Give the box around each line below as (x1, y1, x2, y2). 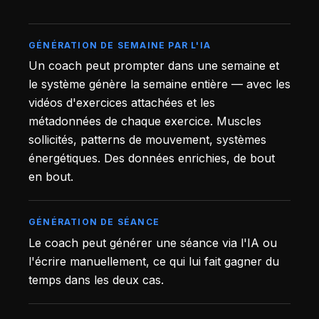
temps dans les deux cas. (28, 272, 164, 287)
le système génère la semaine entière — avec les (28, 77, 291, 92)
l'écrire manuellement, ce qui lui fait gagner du (28, 253, 279, 268)
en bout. (28, 169, 73, 184)
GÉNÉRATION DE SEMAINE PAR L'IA (28, 39, 211, 51)
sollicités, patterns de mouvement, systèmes (28, 132, 266, 147)
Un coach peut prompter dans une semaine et (28, 58, 279, 73)
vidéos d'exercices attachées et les (28, 95, 215, 110)
